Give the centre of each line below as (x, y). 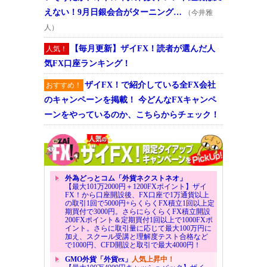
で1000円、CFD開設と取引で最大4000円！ (133, 245)
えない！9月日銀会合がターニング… (113, 13)
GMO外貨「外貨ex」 (98, 260)
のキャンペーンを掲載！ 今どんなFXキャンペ (130, 100)
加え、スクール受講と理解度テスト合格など (136, 237)
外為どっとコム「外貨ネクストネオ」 (126, 178)
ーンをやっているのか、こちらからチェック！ (132, 115)
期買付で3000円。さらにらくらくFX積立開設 (138, 212)
